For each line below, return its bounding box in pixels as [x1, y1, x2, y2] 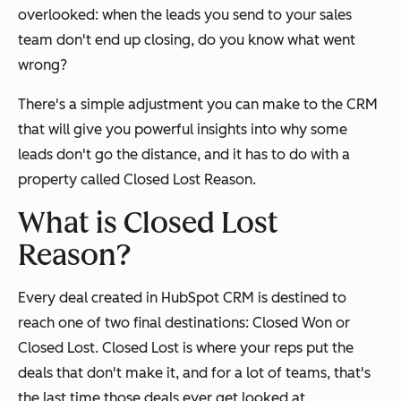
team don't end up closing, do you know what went [18, 30, 355, 48]
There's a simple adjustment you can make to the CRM [18, 95, 378, 113]
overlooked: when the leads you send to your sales [18, 5, 352, 23]
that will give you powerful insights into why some [18, 120, 347, 138]
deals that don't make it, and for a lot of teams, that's [18, 363, 371, 381]
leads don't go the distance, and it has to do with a [18, 145, 350, 163]
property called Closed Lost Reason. [18, 170, 256, 188]
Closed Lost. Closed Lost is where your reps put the [18, 338, 354, 356]
